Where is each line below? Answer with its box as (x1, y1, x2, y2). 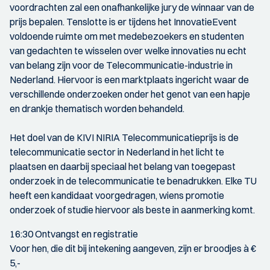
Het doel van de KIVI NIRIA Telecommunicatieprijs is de (10, 131, 239, 143)
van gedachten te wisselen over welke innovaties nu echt (10, 44, 246, 57)
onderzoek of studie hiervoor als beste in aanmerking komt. (10, 203, 255, 216)
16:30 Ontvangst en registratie (10, 227, 138, 240)
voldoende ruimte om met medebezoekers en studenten (10, 30, 244, 42)
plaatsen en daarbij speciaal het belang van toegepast (10, 160, 236, 172)
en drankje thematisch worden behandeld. (10, 102, 184, 115)
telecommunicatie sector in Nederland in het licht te (10, 145, 224, 158)
